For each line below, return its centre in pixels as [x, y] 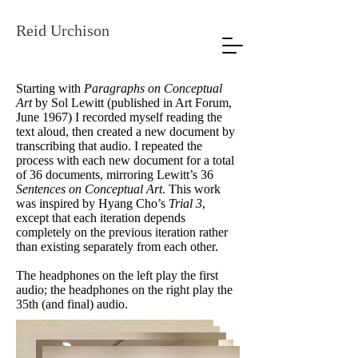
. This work [191, 189]
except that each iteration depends [101, 218]
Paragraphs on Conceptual [151, 88]
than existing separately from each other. [117, 247]
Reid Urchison [63, 30]
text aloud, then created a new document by [125, 131]
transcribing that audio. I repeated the [109, 146]
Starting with [48, 88]
